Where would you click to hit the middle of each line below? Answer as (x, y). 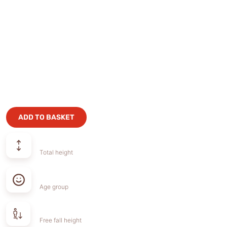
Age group (54, 187)
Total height (56, 152)
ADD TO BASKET (47, 117)
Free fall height (61, 220)
